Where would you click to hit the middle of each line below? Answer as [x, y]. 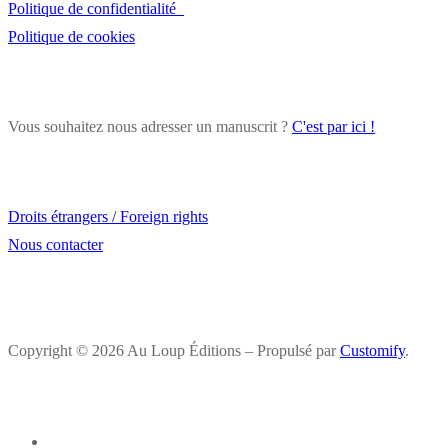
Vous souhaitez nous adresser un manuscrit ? [150, 127]
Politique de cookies [71, 37]
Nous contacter [55, 245]
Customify [372, 351]
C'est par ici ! [333, 127]
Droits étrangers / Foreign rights [108, 217]
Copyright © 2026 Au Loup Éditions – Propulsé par [174, 351]
